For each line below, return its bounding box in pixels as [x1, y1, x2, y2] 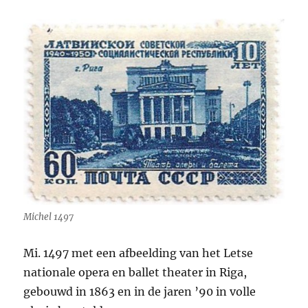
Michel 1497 [23, 211, 74, 223]
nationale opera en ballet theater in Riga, [23, 265, 247, 280]
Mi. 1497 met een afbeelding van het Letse [23, 246, 254, 261]
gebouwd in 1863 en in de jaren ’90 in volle [23, 285, 256, 299]
